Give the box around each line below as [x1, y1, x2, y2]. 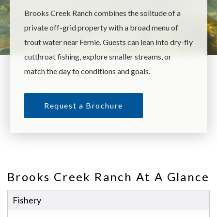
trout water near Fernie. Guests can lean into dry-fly [24, 37, 193, 46]
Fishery [13, 194, 41, 205]
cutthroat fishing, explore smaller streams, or [24, 51, 171, 61]
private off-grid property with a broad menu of [24, 22, 178, 32]
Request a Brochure [44, 100, 123, 110]
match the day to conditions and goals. [24, 66, 150, 76]
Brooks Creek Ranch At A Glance [7, 169, 210, 184]
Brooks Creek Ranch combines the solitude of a [24, 8, 181, 17]
